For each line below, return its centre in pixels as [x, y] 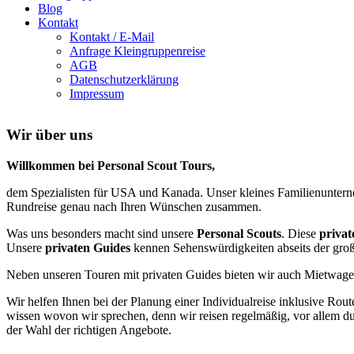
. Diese [300, 234]
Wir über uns [49, 135]
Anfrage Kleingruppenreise [137, 51]
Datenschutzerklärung [124, 80]
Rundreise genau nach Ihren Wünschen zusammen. [134, 207]
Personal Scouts [239, 234]
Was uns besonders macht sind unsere [102, 234]
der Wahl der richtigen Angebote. [89, 330]
